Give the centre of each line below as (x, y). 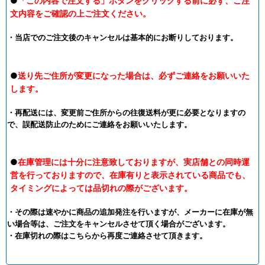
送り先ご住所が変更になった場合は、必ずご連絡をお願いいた (134, 75)
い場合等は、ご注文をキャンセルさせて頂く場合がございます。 (119, 223)
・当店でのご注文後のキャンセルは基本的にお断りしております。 (122, 38)
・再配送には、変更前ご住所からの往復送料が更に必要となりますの (126, 112)
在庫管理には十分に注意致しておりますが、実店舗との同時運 (134, 161)
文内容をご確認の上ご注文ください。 (80, 14)
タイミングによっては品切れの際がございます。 (101, 188)
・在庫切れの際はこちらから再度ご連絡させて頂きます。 (107, 235)
